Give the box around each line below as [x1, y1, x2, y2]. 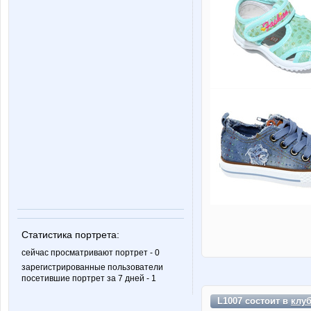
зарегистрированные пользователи [22, 262, 163, 272]
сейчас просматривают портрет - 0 [22, 247, 160, 258]
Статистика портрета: [22, 228, 119, 240]
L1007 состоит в [217, 295, 291, 306]
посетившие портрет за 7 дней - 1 [22, 273, 156, 283]
